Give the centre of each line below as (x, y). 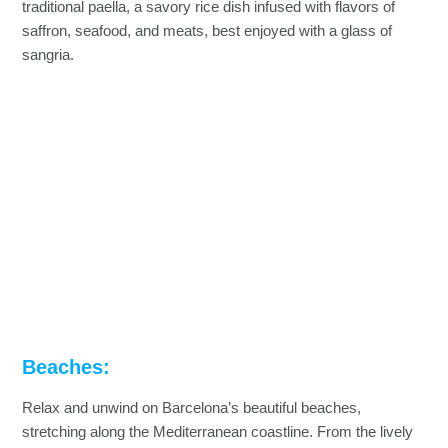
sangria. (48, 54)
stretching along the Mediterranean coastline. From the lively (218, 431)
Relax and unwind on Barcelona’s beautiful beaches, (192, 407)
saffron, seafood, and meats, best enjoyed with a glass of (207, 30)
